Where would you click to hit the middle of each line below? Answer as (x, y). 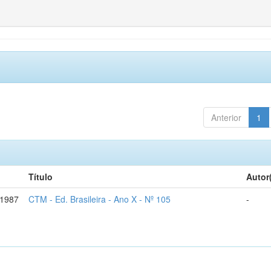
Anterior (226, 117)
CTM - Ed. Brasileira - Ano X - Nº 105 (100, 199)
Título (41, 176)
